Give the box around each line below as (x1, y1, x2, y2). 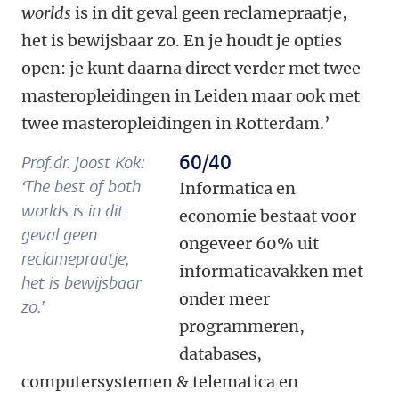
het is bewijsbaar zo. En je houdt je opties (21, 30, 342, 51)
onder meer (178, 289, 270, 309)
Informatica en (178, 178, 296, 199)
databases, (178, 344, 262, 364)
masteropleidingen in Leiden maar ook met (21, 85, 360, 106)
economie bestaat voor (178, 206, 356, 226)
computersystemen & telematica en (21, 371, 298, 392)
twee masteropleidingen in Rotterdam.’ (21, 113, 334, 134)
